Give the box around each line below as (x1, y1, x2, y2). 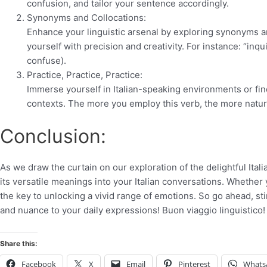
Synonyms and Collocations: (27, 11, 146, 23)
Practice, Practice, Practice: (27, 69, 142, 80)
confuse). (27, 54, 66, 66)
